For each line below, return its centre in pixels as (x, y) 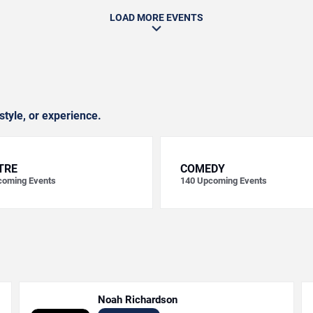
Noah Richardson (138, 300)
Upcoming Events (232, 181)
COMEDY (203, 169)
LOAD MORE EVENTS (156, 17)
